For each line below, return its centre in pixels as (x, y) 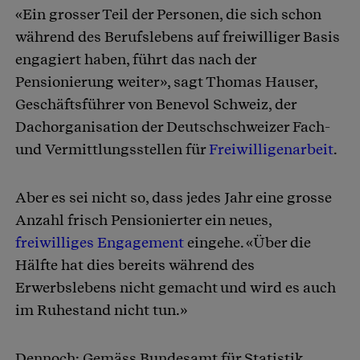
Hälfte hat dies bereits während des (135, 265)
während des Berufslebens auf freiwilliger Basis (178, 37)
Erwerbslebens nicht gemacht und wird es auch (176, 288)
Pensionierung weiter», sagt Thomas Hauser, (166, 82)
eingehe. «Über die (249, 243)
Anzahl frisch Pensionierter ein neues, (143, 220)
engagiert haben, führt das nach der (136, 59)
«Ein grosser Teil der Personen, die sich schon (168, 14)
